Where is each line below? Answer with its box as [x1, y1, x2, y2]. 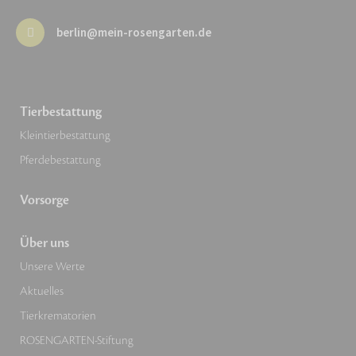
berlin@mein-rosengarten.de [56, 24, 211, 41]
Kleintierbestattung [20, 128, 110, 144]
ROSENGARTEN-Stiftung [20, 333, 133, 349]
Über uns [20, 234, 69, 253]
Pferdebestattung [20, 153, 101, 168]
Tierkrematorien [20, 308, 96, 324]
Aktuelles [20, 284, 64, 300]
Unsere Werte [20, 259, 85, 275]
